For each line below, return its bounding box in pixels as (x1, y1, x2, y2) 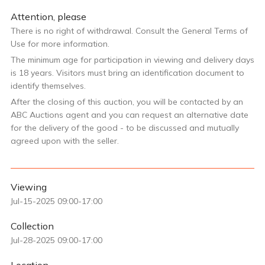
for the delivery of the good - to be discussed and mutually (11, 122, 239, 133)
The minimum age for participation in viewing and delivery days (11, 54, 254, 65)
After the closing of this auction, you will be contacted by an (11, 96, 243, 107)
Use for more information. (11, 38, 109, 49)
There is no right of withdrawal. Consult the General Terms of (11, 25, 248, 36)
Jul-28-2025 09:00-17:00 (11, 234, 102, 245)
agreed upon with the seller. (11, 135, 119, 146)
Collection (11, 219, 54, 232)
